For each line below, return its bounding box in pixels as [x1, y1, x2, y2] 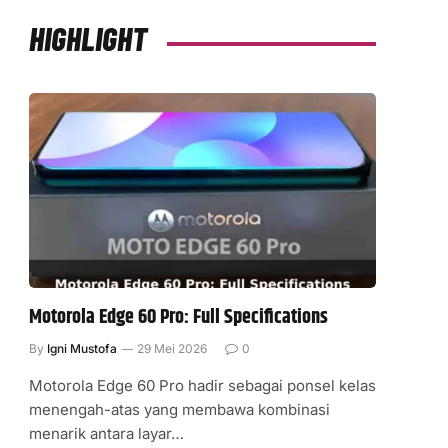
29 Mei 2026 [137, 341, 207, 357]
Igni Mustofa [47, 341, 117, 357]
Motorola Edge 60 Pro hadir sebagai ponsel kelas [29, 376, 376, 396]
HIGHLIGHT [29, 19, 147, 57]
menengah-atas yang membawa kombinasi [29, 400, 330, 420]
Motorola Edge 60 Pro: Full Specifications [29, 302, 328, 334]
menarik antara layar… [29, 424, 184, 444]
